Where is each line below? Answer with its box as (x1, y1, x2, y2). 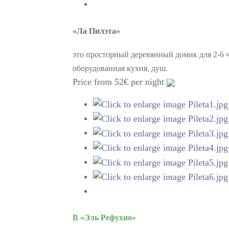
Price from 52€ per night (73, 76, 167, 87)
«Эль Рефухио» (78, 213, 136, 222)
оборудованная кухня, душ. (73, 63, 168, 73)
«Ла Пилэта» (73, 26, 121, 35)
